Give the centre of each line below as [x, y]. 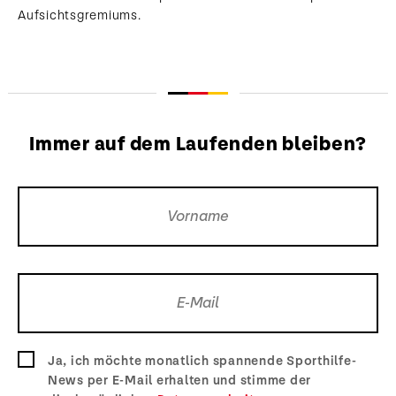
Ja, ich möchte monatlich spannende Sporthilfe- [202, 361]
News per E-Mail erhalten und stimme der [179, 380]
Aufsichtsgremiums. [80, 15]
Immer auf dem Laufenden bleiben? [198, 144]
